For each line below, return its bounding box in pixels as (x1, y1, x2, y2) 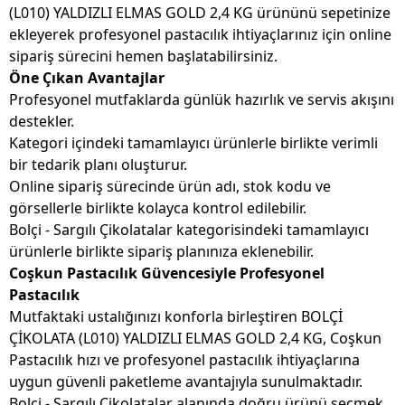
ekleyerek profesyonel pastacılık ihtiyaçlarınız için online (9, 24, 391, 45)
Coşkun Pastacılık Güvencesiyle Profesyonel (9, 263, 325, 284)
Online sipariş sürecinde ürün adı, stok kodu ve (9, 176, 331, 197)
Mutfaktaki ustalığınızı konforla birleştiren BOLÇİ (9, 306, 343, 327)
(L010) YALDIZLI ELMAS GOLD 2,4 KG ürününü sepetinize (9, 3, 391, 24)
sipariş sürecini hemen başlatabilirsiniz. (9, 46, 278, 67)
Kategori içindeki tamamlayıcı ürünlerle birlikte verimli (9, 133, 378, 154)
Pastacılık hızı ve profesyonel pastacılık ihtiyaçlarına (9, 350, 360, 371)
